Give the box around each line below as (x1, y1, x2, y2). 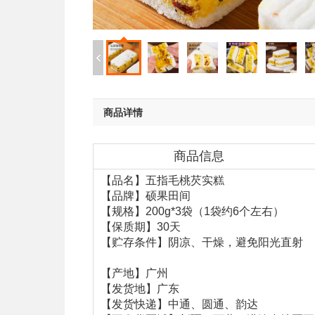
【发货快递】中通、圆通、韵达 (101, 298, 258, 310)
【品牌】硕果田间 (101, 190, 191, 202)
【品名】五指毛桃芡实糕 (101, 174, 224, 186)
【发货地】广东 (101, 283, 179, 295)
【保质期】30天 (101, 221, 181, 233)
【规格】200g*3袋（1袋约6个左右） (101, 205, 284, 217)
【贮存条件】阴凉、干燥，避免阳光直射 (101, 236, 303, 248)
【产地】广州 (101, 267, 168, 279)
